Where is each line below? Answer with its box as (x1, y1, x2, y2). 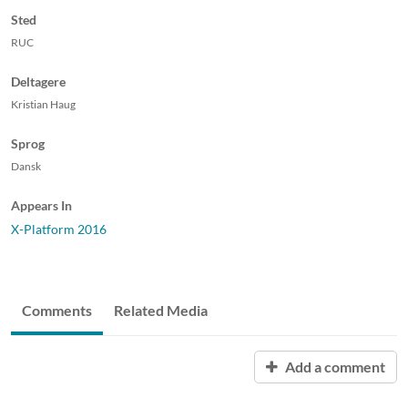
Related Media (114, 301, 208, 319)
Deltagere (11, 73, 66, 89)
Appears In (11, 197, 72, 213)
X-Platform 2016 (11, 220, 107, 237)
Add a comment (282, 357, 385, 375)
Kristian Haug (11, 97, 76, 111)
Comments (22, 301, 92, 319)
